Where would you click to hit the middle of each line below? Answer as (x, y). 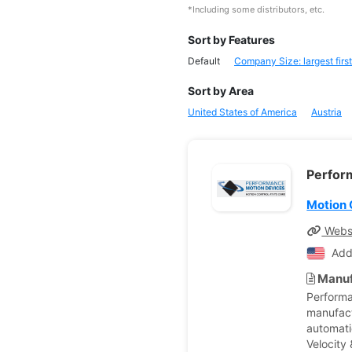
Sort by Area (221, 91)
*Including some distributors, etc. (256, 9)
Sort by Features (231, 40)
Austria (326, 112)
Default (204, 61)
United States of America (242, 112)
